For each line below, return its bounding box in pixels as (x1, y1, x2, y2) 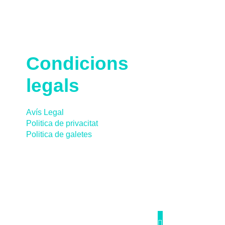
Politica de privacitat (26, 119, 98, 128)
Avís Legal (26, 107, 64, 117)
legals (26, 75, 79, 96)
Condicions (26, 53, 129, 74)
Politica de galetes (26, 130, 92, 139)
